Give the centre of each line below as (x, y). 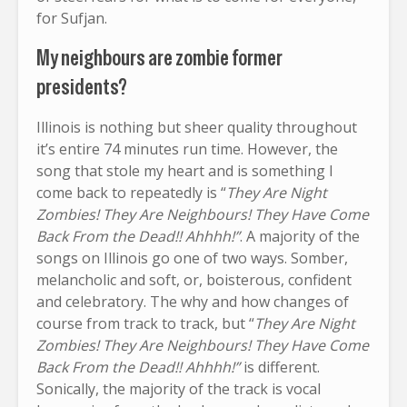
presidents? (82, 86)
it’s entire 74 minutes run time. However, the (187, 149)
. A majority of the (300, 236)
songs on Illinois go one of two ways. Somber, (192, 258)
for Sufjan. (72, 18)
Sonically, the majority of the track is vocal (179, 388)
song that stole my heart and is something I (185, 170)
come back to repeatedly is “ (131, 192)
